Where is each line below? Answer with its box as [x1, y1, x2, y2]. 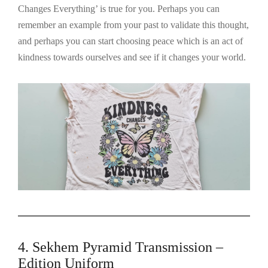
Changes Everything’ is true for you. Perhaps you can [18, 4, 220, 14]
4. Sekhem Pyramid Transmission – [18, 239, 223, 255]
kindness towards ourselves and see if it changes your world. [18, 52, 246, 63]
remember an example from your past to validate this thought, [18, 20, 249, 31]
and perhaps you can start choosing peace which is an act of [18, 36, 243, 47]
